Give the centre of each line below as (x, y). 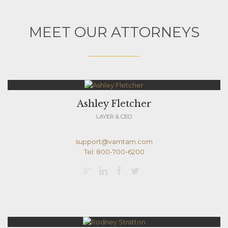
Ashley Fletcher (114, 104)
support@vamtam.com (114, 142)
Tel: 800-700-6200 (114, 152)
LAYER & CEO (114, 117)
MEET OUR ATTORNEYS (114, 32)
